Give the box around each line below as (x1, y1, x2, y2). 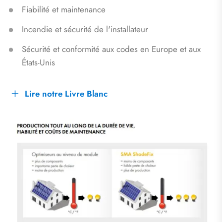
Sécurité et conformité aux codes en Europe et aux (21, 43, 201, 55)
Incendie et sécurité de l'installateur (21, 23, 148, 35)
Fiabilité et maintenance (21, 3, 106, 15)
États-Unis (21, 56, 55, 68)
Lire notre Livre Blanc (24, 87, 108, 100)
